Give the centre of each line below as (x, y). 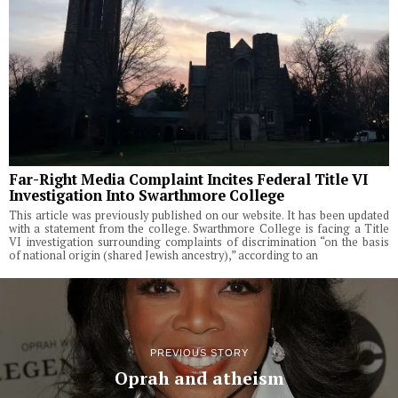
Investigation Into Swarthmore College (147, 195)
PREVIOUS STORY (199, 353)
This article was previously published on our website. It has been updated (199, 215)
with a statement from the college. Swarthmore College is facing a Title (199, 228)
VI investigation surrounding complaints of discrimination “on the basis (199, 242)
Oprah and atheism (199, 379)
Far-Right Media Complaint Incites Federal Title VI (188, 179)
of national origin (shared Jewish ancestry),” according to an (163, 255)
